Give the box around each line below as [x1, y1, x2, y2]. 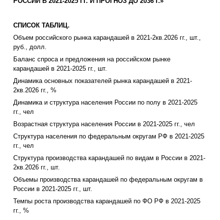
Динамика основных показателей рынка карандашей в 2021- [13, 77, 192, 85]
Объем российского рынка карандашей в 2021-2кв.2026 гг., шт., [13, 34, 201, 42]
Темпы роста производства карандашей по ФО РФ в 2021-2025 [13, 197, 200, 205]
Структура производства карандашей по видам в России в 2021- [13, 154, 205, 162]
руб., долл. [13, 43, 47, 51]
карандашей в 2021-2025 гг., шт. [13, 65, 107, 73]
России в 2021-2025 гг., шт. [13, 185, 92, 193]
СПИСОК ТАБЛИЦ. [13, 22, 70, 29]
